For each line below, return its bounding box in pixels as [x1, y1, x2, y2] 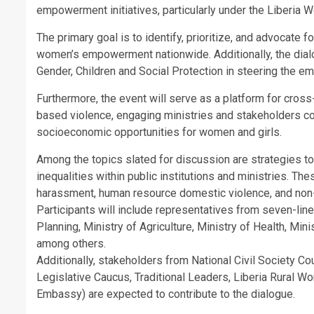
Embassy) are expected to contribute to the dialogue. [36, 287, 295, 301]
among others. [36, 237, 109, 250]
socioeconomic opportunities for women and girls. [36, 125, 282, 139]
